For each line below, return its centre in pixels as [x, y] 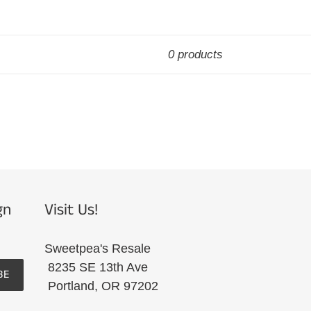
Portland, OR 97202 [101, 286]
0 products [195, 54]
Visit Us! [71, 210]
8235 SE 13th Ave [108, 268]
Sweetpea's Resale [116, 249]
